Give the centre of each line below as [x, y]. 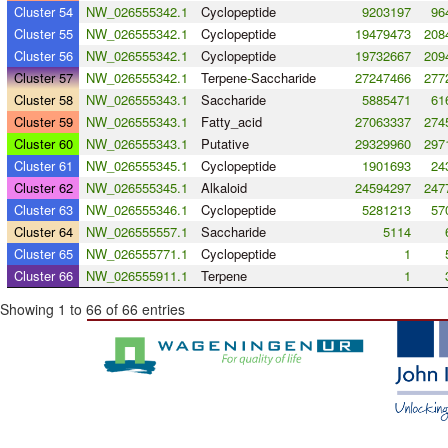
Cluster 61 [43, 166]
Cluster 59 [43, 122]
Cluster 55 [43, 34]
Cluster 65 [43, 254]
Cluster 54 [43, 12]
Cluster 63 [43, 210]
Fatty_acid [231, 122]
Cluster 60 [43, 144]
